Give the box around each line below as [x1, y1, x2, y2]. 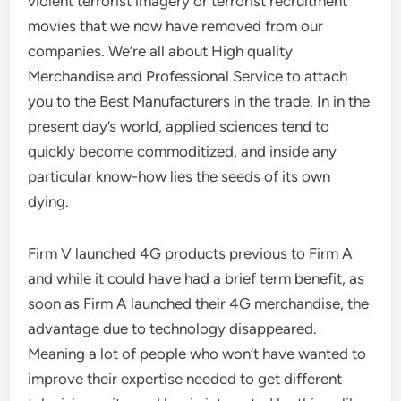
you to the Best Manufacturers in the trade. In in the [28, 92, 371, 110]
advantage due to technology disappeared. [28, 320, 318, 337]
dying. [28, 192, 70, 210]
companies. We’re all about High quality [28, 42, 294, 60]
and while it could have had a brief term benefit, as [28, 269, 365, 287]
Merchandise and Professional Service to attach [28, 67, 348, 85]
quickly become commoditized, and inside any [28, 142, 337, 160]
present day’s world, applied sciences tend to [28, 117, 330, 135]
